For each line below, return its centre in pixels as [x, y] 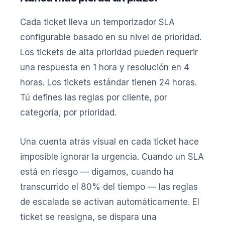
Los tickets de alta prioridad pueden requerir [109, 52]
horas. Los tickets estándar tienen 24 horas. [108, 82]
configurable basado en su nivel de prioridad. [111, 37]
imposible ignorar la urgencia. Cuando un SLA [112, 157]
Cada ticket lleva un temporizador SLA [97, 22]
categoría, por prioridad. [68, 113]
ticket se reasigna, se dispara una [88, 217]
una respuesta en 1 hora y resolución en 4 [105, 67]
